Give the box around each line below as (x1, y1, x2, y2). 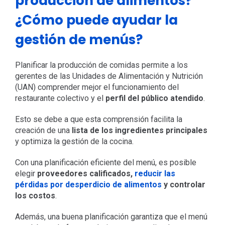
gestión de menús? (15, 30, 143, 49)
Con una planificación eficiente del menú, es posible (15, 157, 196, 167)
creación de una (15, 125, 72, 135)
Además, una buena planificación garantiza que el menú (15, 211, 207, 221)
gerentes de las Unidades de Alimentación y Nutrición (15, 71, 203, 81)
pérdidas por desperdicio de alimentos (15, 179, 162, 189)
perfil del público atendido (105, 93, 203, 103)
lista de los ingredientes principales (71, 125, 207, 135)
